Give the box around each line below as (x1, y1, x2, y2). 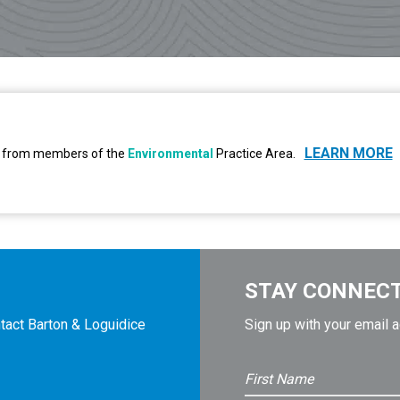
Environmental (127, 146, 213, 161)
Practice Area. (212, 146, 296, 161)
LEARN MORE (304, 144, 393, 162)
